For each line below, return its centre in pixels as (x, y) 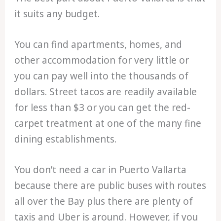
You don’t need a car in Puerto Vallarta (101, 170)
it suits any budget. (57, 14)
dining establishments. (66, 139)
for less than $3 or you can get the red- (103, 108)
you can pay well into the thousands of (102, 76)
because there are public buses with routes (110, 186)
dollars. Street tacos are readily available (106, 92)
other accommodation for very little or (102, 60)
